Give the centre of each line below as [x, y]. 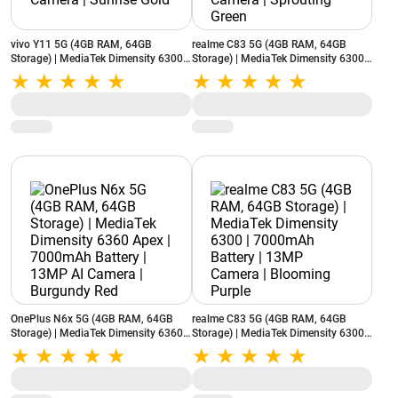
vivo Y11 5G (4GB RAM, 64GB [81, 44]
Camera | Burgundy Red [67, 362]
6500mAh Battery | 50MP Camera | [94, 73]
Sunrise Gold [41, 87]
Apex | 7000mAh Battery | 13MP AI [94, 347]
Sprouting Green [230, 87]
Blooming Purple [231, 362]
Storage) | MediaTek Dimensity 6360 [97, 333]
